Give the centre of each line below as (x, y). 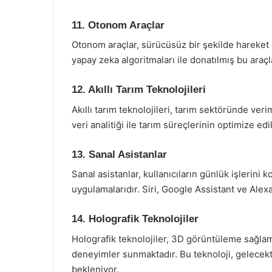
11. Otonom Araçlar (118, 25)
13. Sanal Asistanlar (119, 154)
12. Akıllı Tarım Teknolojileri (139, 90)
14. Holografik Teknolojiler (135, 219)
